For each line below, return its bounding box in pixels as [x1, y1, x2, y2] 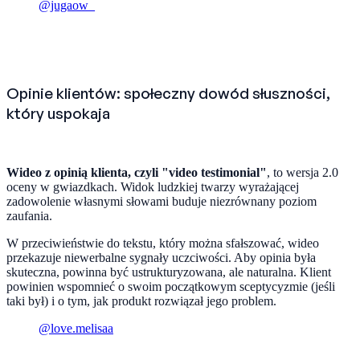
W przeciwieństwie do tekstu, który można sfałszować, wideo [6, 235, 319, 250]
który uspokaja [6, 104, 110, 123]
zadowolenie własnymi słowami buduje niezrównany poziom [6, 194, 317, 208]
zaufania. [6, 208, 52, 223]
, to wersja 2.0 [267, 165, 338, 179]
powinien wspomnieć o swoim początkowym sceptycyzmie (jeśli [6, 279, 335, 293]
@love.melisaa [39, 321, 113, 335]
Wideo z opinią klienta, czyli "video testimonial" [6, 165, 267, 179]
